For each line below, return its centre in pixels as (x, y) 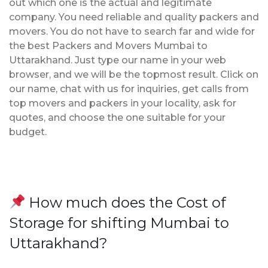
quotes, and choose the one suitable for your (117, 117)
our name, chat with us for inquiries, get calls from (129, 89)
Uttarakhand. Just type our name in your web (118, 60)
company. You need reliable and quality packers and (134, 17)
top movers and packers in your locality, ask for (123, 103)
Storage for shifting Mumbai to (119, 223)
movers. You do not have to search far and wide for (132, 31)
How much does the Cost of (126, 202)
